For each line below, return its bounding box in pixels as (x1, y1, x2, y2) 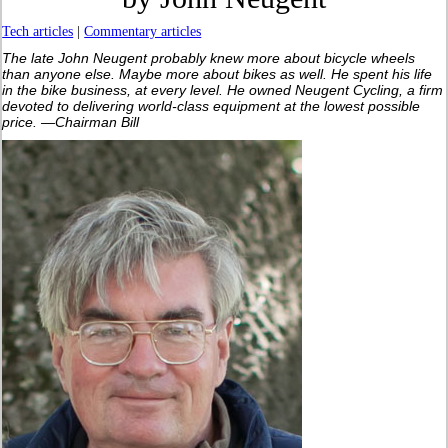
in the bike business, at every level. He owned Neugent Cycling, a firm (2, 82, 444, 99)
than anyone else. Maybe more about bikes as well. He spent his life (2, 66, 433, 83)
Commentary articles (84, 24, 202, 40)
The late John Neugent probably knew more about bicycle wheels (2, 50, 416, 67)
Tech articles (2, 24, 74, 40)
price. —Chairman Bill (2, 114, 140, 131)
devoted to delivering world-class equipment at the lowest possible (2, 98, 421, 115)
